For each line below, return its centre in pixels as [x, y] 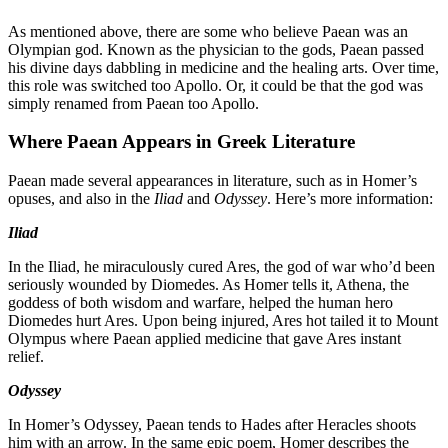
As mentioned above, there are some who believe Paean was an [208, 31]
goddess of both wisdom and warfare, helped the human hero [200, 303]
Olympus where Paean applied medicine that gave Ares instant [204, 339]
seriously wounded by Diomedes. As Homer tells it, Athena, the [208, 285]
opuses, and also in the [81, 199]
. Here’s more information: [350, 199]
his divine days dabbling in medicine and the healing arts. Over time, [223, 67]
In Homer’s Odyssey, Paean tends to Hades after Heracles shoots [212, 425]
